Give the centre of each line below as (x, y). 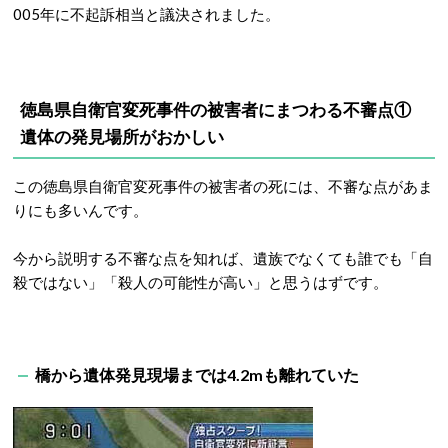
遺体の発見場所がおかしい (122, 136)
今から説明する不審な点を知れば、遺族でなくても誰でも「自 (223, 258)
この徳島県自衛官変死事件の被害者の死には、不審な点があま (223, 186)
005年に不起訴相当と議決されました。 (146, 14)
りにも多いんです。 (80, 210)
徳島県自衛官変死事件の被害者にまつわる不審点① (224, 109)
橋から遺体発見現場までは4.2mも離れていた (197, 374)
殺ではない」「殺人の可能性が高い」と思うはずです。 (200, 282)
